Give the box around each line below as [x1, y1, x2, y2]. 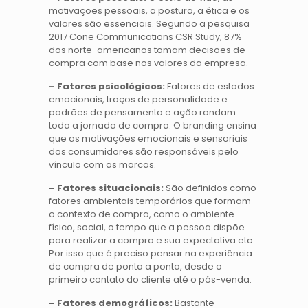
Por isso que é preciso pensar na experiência [49, 246, 253, 260]
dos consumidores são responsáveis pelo [49, 144, 239, 158]
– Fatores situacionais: [49, 181, 164, 195]
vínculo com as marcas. [49, 157, 157, 171]
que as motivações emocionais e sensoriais [49, 131, 248, 145]
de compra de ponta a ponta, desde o [49, 259, 223, 273]
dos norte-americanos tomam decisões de [49, 43, 246, 56]
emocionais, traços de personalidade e [49, 92, 228, 106]
